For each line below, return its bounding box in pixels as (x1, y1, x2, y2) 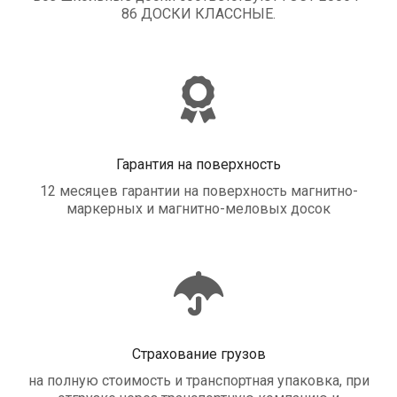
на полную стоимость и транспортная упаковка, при (27, 372, 370, 390)
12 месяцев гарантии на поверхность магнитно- (39, 183, 358, 200)
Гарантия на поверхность (116, 155, 281, 173)
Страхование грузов (131, 346, 266, 363)
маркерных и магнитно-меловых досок (66, 200, 331, 218)
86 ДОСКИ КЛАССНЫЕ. (121, 4, 276, 22)
